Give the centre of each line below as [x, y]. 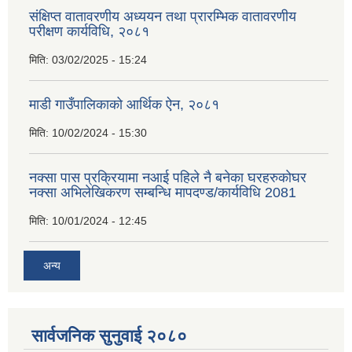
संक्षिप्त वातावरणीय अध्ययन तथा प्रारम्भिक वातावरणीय [163, 17]
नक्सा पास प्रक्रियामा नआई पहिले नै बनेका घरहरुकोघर [168, 178]
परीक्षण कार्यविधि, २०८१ [89, 32]
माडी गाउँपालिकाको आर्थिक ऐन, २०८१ [124, 105]
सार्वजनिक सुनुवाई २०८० [109, 335]
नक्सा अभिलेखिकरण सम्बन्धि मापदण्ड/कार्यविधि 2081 [163, 193]
